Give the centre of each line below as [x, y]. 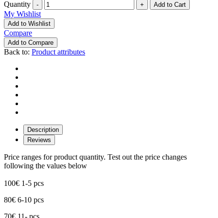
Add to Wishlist [29, 24]
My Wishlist [22, 14]
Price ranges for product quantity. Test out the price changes [95, 157]
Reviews [39, 140]
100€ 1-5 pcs [24, 183]
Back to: [18, 52]
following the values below [45, 166]
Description [43, 130]
